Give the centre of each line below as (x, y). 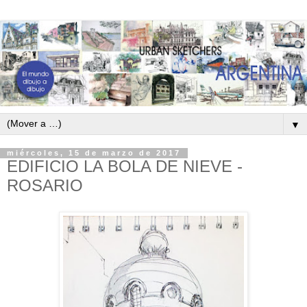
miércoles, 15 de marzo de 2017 (94, 153)
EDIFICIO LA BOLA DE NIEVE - (125, 167)
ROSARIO (45, 186)
